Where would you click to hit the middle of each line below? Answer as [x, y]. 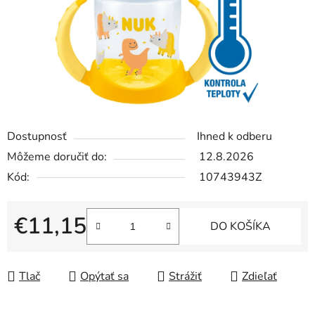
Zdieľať [259, 277]
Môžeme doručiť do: [57, 157]
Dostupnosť [37, 137]
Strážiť [185, 277]
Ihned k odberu [234, 137]
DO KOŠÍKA [240, 227]
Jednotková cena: [56, 249]
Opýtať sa [104, 277]
